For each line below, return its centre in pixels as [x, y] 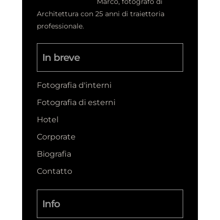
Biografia [54, 154]
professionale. [60, 26]
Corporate [56, 137]
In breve [61, 57]
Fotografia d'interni [74, 85]
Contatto [55, 171]
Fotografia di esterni [76, 102]
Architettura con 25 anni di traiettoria [101, 14]
